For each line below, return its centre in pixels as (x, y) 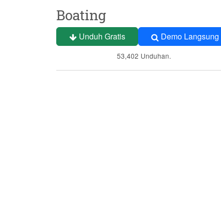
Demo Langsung (189, 37)
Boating (81, 15)
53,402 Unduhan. (144, 56)
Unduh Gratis (101, 37)
